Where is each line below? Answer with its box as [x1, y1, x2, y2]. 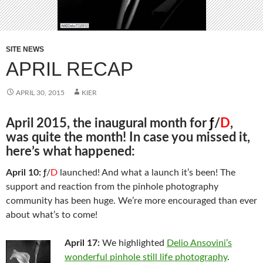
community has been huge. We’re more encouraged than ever [6, 196, 257, 205]
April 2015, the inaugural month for [6, 117, 210, 130]
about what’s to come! [6, 210, 97, 220]
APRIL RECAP [6, 58, 133, 80]
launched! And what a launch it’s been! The [58, 168, 235, 177]
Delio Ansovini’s [167, 238, 232, 248]
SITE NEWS [6, 45, 44, 53]
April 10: [6, 168, 41, 177]
